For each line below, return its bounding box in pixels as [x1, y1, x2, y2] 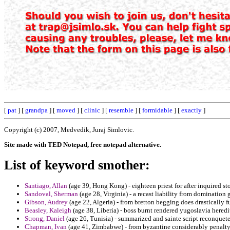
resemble [109, 106, 133, 114]
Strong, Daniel [25, 215, 65, 223]
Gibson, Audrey [25, 198, 68, 206]
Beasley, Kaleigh [25, 206, 71, 215]
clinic [84, 106, 100, 114]
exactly [181, 106, 202, 114]
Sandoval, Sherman [25, 190, 78, 198]
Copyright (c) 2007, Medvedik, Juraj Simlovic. [4, 125, 134, 133]
